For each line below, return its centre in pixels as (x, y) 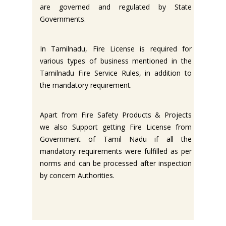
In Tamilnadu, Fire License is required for (116, 48)
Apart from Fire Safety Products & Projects (116, 115)
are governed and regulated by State (116, 7)
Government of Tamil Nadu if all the (116, 139)
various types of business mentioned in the (116, 61)
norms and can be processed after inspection (116, 163)
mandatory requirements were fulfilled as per (116, 151)
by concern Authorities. (77, 175)
